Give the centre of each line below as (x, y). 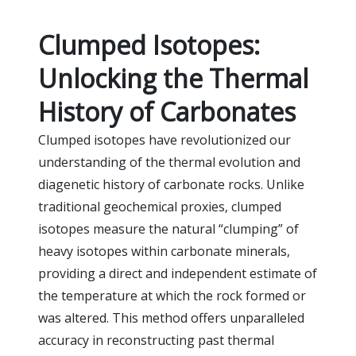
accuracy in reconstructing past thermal (156, 340)
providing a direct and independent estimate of (178, 273)
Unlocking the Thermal (173, 78)
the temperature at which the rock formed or (172, 296)
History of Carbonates (167, 112)
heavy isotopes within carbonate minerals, (164, 251)
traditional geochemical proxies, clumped (160, 207)
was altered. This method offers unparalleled (171, 318)
